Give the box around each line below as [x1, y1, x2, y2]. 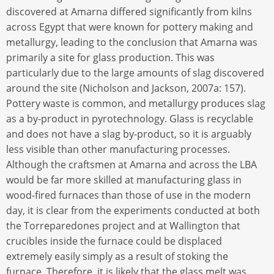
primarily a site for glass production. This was [6, 51, 215, 65]
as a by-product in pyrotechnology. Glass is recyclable [6, 112, 253, 126]
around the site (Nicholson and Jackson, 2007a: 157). [6, 81, 246, 95]
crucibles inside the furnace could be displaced [6, 234, 222, 248]
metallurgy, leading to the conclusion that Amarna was [6, 35, 257, 50]
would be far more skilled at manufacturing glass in [6, 173, 242, 187]
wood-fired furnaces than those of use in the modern [6, 188, 251, 202]
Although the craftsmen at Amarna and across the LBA [6, 158, 257, 172]
